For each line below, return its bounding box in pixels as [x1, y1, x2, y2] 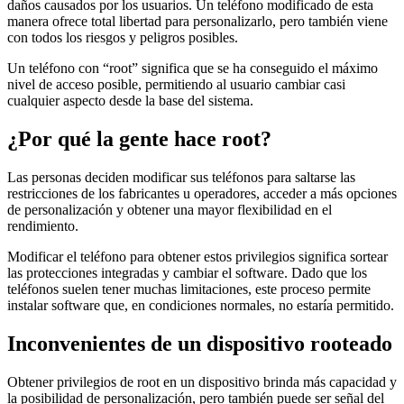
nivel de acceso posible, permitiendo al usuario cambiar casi [7, 77, 345, 93]
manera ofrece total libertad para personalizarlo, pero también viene [7, 14, 388, 30]
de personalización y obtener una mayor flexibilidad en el [7, 202, 332, 218]
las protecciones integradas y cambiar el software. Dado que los [7, 265, 367, 281]
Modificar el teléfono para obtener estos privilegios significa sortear [7, 249, 388, 265]
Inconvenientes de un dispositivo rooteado [7, 332, 392, 356]
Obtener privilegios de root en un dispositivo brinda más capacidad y [7, 374, 397, 390]
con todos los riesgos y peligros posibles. [7, 30, 238, 46]
